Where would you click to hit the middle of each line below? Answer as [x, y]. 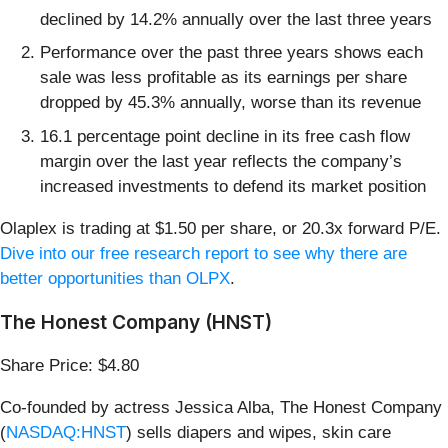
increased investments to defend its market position [233, 186]
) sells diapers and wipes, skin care [258, 432]
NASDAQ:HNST [66, 432]
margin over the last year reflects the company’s [221, 161]
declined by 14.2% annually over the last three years [236, 19]
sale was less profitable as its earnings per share [223, 78]
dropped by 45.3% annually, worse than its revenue [230, 103]
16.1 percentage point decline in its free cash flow [225, 136]
